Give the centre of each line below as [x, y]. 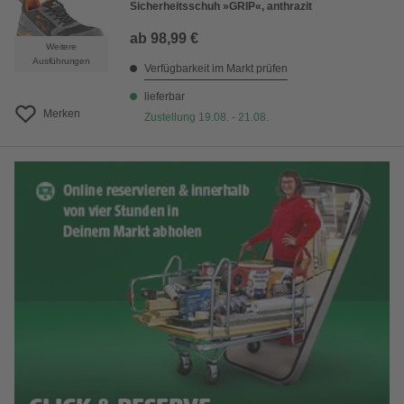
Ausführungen [61, 61]
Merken [62, 114]
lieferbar [165, 96]
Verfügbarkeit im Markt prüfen [216, 69]
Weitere [61, 46]
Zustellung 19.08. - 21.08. [207, 117]
